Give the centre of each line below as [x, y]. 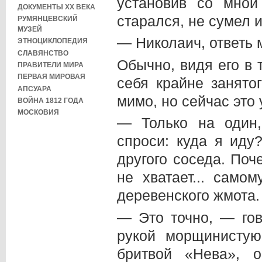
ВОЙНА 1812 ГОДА [51, 101]
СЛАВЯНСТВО [43, 53]
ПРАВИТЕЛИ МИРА [51, 65]
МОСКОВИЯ [38, 112]
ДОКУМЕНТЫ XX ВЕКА [56, 6]
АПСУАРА [35, 88]
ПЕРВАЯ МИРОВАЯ [51, 77]
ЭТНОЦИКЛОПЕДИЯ [53, 41]
